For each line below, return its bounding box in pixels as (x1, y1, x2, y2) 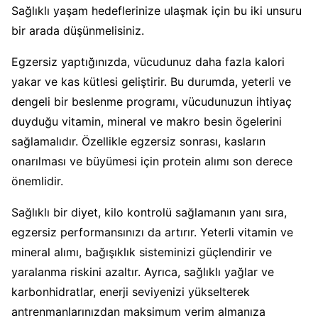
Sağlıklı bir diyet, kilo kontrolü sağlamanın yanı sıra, (11, 204, 287, 219)
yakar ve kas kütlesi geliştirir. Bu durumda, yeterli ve (11, 74, 291, 89)
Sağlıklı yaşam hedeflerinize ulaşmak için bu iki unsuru (11, 3, 302, 18)
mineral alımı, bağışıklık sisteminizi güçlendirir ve (11, 244, 272, 259)
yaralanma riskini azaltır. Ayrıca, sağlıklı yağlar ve (11, 264, 274, 279)
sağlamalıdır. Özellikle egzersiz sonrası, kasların (11, 133, 265, 148)
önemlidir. (11, 173, 63, 188)
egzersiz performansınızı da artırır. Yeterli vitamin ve (11, 224, 293, 239)
